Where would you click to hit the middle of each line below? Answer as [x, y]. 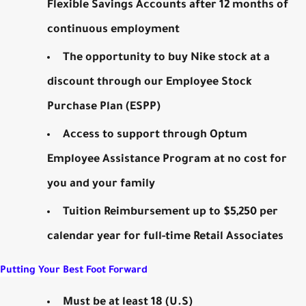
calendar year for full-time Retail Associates [166, 237]
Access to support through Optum [155, 135]
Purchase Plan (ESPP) [104, 107]
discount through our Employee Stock [150, 82]
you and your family [101, 184]
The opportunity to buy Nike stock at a [167, 58]
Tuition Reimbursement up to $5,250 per [171, 212]
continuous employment [114, 30]
